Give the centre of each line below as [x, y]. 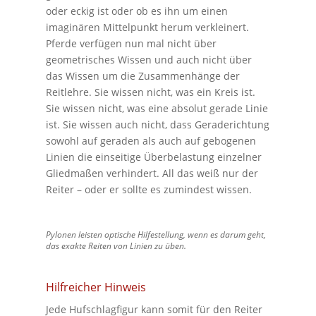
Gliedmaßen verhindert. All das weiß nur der [152, 173]
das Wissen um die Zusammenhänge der [142, 75]
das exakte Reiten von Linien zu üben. [116, 245]
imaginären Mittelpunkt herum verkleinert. [147, 27]
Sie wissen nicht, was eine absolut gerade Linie [157, 108]
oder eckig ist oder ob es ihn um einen [136, 11]
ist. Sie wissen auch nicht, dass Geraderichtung [157, 124]
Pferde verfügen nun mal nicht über [131, 43]
